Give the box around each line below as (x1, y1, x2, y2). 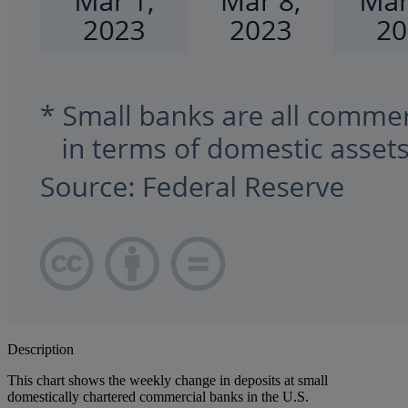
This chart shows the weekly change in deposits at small (7, 372, 328, 389)
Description (7, 342, 74, 358)
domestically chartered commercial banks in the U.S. (7, 389, 309, 405)
